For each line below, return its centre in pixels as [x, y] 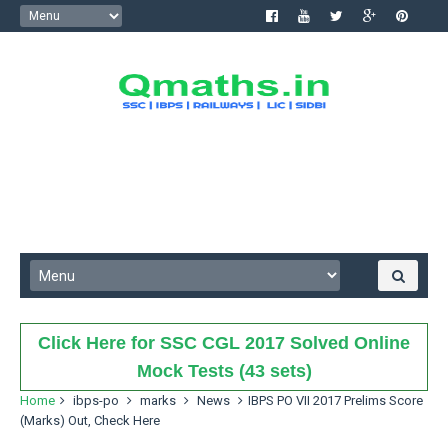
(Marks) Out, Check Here [90, 420]
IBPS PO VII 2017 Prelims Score [335, 400]
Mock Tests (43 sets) [224, 371]
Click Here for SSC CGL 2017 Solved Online [224, 343]
